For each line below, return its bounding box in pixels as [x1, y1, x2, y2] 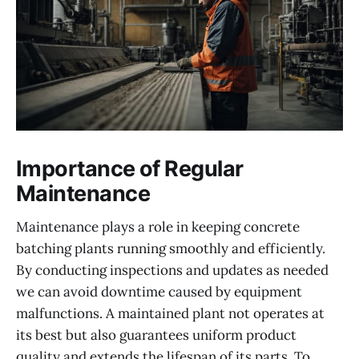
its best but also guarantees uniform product [16, 326, 296, 345]
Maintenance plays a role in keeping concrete [16, 218, 300, 236]
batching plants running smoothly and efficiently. [16, 240, 325, 258]
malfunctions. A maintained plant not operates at [16, 305, 325, 323]
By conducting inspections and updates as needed [16, 261, 329, 280]
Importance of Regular [16, 155, 244, 182]
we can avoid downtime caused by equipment [16, 283, 302, 301]
